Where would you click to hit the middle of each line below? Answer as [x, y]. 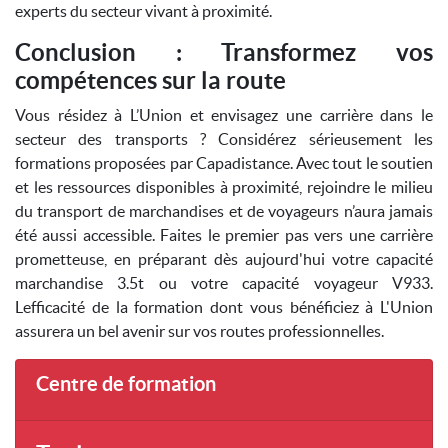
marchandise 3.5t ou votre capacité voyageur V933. [224, 283]
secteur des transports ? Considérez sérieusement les [224, 139]
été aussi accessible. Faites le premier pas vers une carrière [224, 235]
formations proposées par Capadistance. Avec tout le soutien [224, 163]
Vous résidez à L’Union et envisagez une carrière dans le [224, 115]
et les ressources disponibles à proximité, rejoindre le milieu [224, 187]
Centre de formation [126, 383]
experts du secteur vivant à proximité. [143, 11]
